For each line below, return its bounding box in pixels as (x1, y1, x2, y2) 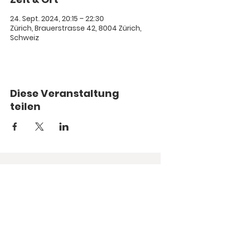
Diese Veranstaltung (10, 86, 119, 100)
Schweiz (10, 33, 39, 43)
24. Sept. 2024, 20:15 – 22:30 (10, 14, 104, 24)
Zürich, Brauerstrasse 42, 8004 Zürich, (10, 23, 142, 33)
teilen (10, 99, 41, 114)
